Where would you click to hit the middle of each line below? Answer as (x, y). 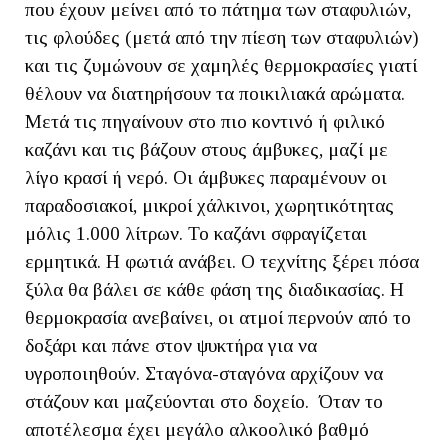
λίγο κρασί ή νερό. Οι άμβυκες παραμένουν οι (206, 177)
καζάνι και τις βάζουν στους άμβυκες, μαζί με (206, 149)
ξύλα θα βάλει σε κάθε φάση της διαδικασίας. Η (214, 289)
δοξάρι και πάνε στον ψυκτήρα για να (171, 345)
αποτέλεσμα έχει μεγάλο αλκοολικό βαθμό (197, 429)
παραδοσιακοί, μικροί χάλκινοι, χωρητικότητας (209, 205)
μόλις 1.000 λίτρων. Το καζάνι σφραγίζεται (196, 233)
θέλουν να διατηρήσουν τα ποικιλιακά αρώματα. (215, 93)
